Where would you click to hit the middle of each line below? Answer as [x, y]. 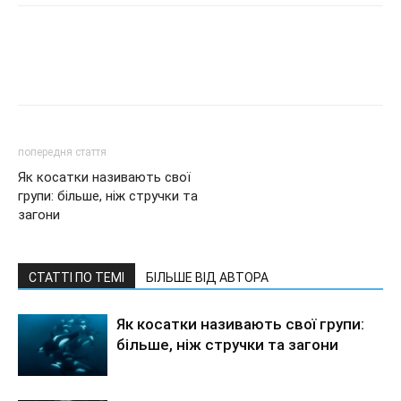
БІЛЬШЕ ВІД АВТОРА [207, 278]
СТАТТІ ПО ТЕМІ [77, 278]
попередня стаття [62, 153]
